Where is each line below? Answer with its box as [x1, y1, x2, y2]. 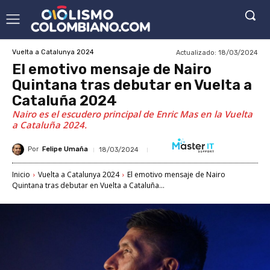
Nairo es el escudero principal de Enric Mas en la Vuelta [12, 107, 253, 120]
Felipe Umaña [42, 145, 88, 154]
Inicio [12, 169, 30, 180]
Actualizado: [176, 48, 216, 57]
